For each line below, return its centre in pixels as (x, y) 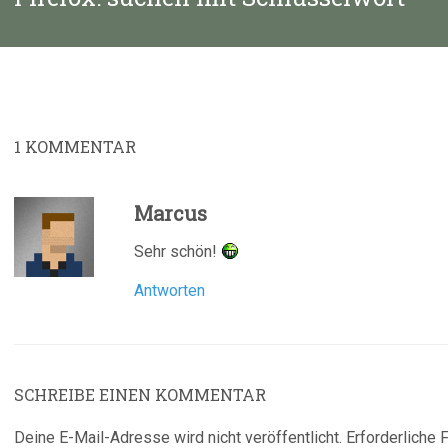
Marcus (170, 213)
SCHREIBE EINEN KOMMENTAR (140, 394)
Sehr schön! (177, 251)
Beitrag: (39, 15)
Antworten (169, 290)
